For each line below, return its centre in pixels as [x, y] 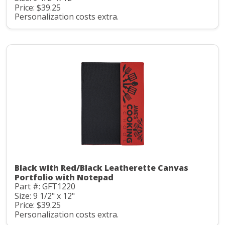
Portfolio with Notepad [64, 178]
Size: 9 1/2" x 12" [45, 196]
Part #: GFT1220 [45, 187]
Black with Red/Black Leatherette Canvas [101, 168]
